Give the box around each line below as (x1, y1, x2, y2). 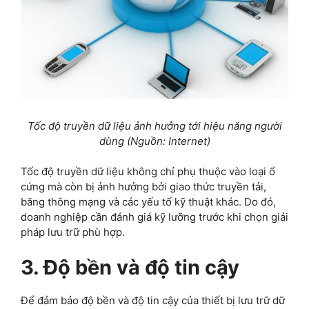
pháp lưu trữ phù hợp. (21, 226, 125, 239)
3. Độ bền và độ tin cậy (21, 255, 239, 279)
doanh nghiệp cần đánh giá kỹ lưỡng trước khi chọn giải (21, 210, 288, 224)
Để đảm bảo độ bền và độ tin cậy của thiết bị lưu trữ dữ (21, 293, 285, 307)
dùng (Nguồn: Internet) (99, 134, 210, 148)
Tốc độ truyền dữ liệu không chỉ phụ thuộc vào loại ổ (21, 165, 275, 179)
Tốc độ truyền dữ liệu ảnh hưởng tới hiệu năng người (27, 119, 282, 132)
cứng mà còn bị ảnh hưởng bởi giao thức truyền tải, (21, 180, 266, 194)
